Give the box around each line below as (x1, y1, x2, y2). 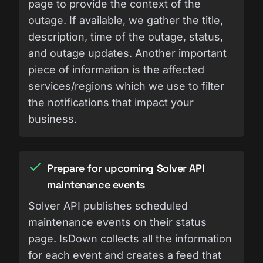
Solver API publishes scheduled (28, 199, 188, 212)
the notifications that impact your (28, 96, 194, 109)
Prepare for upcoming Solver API (47, 161, 205, 175)
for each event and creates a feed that (28, 248, 221, 261)
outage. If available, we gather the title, (28, 14, 223, 26)
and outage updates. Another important (28, 46, 227, 59)
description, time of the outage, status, (28, 30, 223, 43)
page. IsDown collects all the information (28, 232, 232, 245)
